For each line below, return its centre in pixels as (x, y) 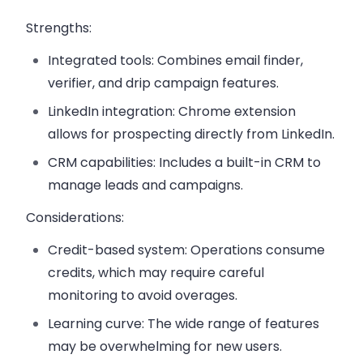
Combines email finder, (229, 61)
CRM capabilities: (102, 163)
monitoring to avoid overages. (143, 296)
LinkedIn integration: (112, 112)
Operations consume (256, 250)
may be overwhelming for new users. (165, 347)
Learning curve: (96, 324)
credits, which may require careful (156, 273)
